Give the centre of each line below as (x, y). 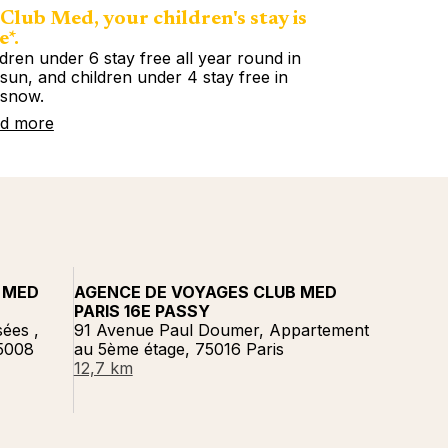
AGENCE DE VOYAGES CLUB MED (205, 292)
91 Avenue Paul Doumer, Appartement (221, 330)
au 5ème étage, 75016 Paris (178, 349)
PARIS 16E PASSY (141, 311)
